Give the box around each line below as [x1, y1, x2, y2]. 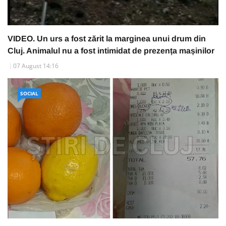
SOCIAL [20, 89, 38, 97]
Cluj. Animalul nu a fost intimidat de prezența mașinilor [8, 46, 214, 55]
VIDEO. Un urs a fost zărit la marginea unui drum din [8, 34, 206, 43]
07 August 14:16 [13, 61, 59, 70]
